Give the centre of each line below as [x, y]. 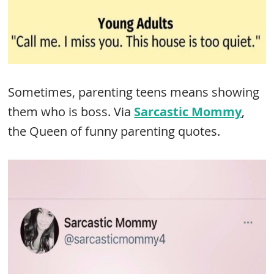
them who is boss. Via [71, 112]
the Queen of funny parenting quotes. [114, 131]
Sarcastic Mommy [188, 112]
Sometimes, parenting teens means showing [134, 92]
